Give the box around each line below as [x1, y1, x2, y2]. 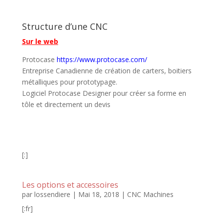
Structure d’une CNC [22, 21, 108, 33]
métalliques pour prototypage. [22, 77, 117, 87]
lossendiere [34, 190, 70, 199]
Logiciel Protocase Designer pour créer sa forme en [22, 88, 186, 98]
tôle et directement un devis [22, 100, 110, 109]
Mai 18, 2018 [78, 190, 119, 199]
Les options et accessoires [22, 179, 118, 191]
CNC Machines [127, 190, 174, 199]
